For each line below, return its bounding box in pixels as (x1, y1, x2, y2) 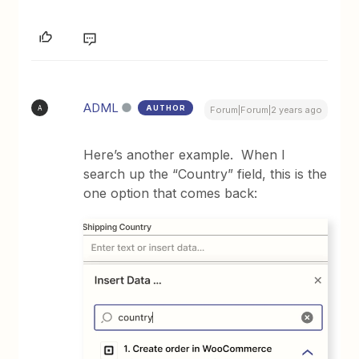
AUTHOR (146, 103, 187, 113)
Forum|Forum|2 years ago (209, 104, 322, 116)
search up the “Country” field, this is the (83, 166, 328, 183)
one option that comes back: (83, 185, 258, 202)
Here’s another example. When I (83, 147, 286, 163)
